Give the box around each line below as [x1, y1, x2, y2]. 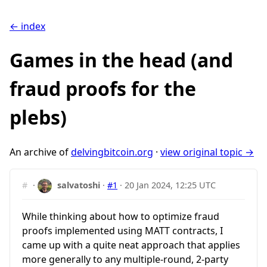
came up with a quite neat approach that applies [22, 238, 240, 252]
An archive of [10, 145, 71, 159]
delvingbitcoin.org [71, 145, 153, 159]
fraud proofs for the [10, 76, 196, 102]
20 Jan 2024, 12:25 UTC [125, 179, 216, 191]
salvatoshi [57, 179, 101, 191]
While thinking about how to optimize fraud [22, 209, 219, 223]
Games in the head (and [10, 47, 233, 73]
